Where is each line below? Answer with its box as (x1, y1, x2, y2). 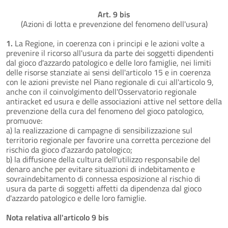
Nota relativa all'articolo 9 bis (6, 211, 109, 223)
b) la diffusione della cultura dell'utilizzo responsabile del (6, 153, 200, 165)
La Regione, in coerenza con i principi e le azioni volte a (13, 37, 205, 49)
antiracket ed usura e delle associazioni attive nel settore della (6, 95, 222, 107)
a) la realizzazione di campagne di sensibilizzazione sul (6, 124, 192, 136)
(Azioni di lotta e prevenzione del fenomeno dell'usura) (20, 17, 208, 30)
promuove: (6, 114, 42, 127)
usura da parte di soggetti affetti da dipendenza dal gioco (6, 182, 202, 194)
